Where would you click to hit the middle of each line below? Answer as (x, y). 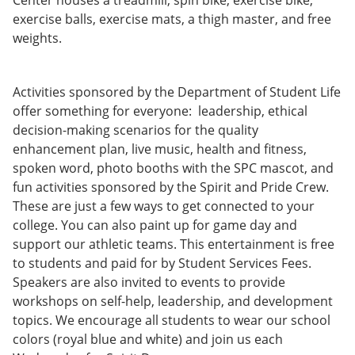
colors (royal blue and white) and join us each (148, 339)
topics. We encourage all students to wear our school (172, 320)
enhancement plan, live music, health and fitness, (160, 149)
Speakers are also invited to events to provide (149, 282)
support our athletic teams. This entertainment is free (174, 244)
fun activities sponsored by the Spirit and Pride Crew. (171, 187)
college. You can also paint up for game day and (155, 225)
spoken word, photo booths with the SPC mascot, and (173, 168)
